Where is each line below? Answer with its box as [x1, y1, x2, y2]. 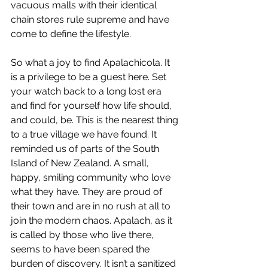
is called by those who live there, [11, 229, 156, 240]
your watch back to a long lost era [11, 86, 164, 97]
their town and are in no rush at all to [11, 200, 173, 212]
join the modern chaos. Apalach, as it [11, 215, 175, 226]
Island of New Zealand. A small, [11, 157, 151, 169]
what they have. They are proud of [11, 186, 165, 197]
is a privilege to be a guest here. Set [11, 71, 169, 83]
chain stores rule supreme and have [11, 14, 172, 25]
